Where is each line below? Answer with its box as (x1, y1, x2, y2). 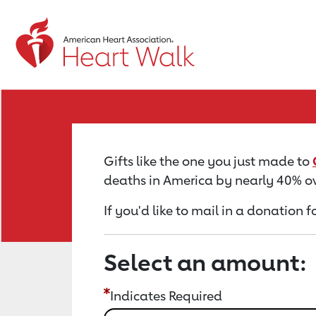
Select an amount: (104, 249, 307, 276)
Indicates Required (110, 288, 222, 303)
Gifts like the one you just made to (104, 153, 312, 169)
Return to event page (13, 30, 159, 47)
